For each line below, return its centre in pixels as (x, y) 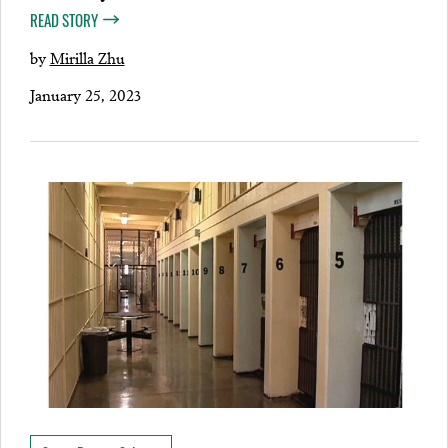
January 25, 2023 (85, 93)
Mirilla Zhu (87, 56)
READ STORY (63, 19)
